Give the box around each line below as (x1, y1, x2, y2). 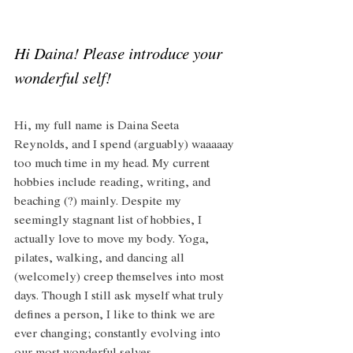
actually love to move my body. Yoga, (14, 233, 212, 247)
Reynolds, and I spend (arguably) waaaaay (14, 139, 237, 152)
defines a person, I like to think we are (14, 309, 218, 322)
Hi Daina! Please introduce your (14, 47, 226, 64)
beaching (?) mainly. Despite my (14, 195, 184, 209)
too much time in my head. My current (14, 158, 213, 171)
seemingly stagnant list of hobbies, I (14, 214, 205, 228)
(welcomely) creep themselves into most (14, 271, 227, 284)
